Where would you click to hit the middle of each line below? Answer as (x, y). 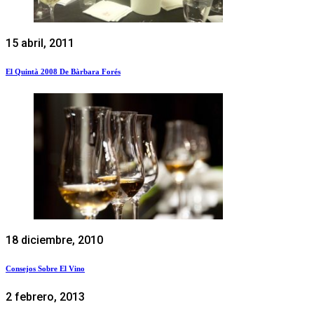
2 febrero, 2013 (45, 297)
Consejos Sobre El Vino (45, 269)
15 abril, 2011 (40, 43)
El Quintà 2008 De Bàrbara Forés (63, 72)
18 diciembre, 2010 (54, 240)
